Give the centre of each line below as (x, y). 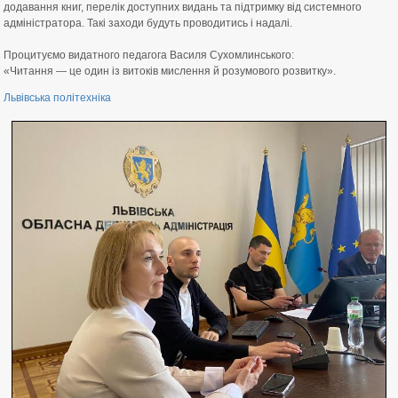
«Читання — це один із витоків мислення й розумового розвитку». (170, 71)
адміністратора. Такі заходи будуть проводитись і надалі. (148, 23)
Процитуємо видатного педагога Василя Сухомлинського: (149, 55)
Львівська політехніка (57, 98)
